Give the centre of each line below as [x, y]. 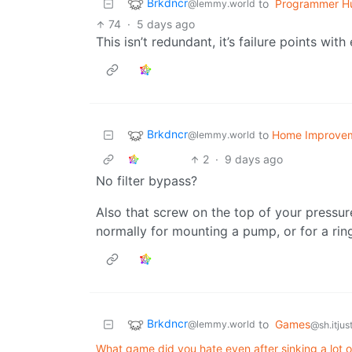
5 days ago [166, 24]
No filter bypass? [147, 181]
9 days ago [254, 159]
